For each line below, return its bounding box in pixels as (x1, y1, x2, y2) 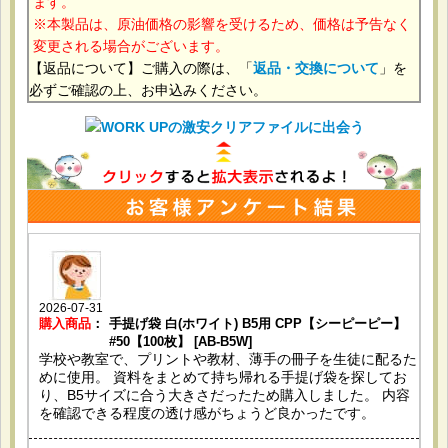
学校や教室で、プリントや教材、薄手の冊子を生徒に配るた (39, 350, 418, 367)
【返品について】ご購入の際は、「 (29, 59, 254, 76)
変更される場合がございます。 (33, 37, 230, 54)
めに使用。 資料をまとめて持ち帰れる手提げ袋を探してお (39, 368, 408, 385)
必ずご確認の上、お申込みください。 (29, 81, 268, 98)
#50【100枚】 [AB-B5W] (109, 333, 253, 349)
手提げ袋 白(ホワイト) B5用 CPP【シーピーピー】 (109, 315, 407, 331)
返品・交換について (253, 59, 380, 76)
